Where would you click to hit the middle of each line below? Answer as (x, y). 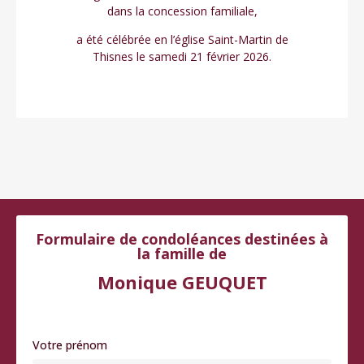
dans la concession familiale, (182, 11)
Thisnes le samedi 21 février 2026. (182, 57)
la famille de (182, 253)
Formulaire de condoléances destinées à (182, 238)
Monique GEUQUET (182, 282)
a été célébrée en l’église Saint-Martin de (182, 40)
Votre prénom (70, 344)
